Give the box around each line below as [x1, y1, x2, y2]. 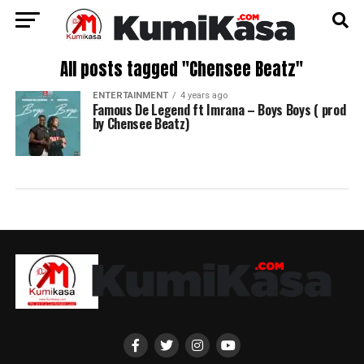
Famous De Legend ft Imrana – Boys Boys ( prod [92, 100, 346, 119]
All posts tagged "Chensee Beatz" [60, 57, 304, 82]
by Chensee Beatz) [92, 114, 189, 133]
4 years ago [180, 90, 227, 101]
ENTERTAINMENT [92, 90, 168, 101]
